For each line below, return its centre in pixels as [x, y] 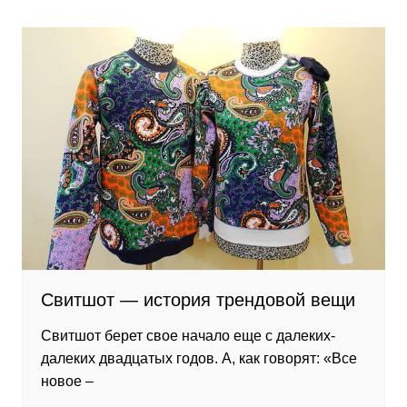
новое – [67, 381]
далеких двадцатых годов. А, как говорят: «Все [199, 358]
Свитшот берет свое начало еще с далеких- [188, 335]
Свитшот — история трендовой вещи [198, 299]
